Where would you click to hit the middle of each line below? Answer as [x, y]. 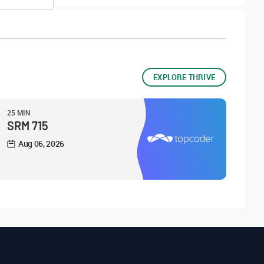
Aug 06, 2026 [42, 143]
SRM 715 [28, 126]
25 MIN [19, 113]
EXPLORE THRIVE [184, 77]
